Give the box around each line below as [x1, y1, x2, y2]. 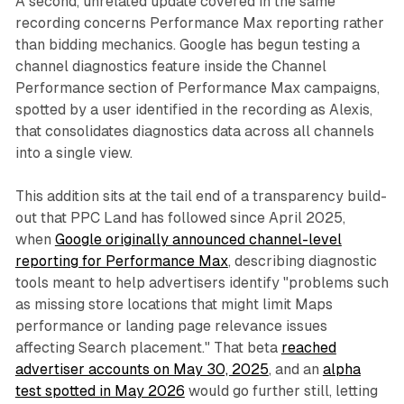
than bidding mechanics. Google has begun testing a [14, 36, 360, 54]
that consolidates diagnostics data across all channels [14, 123, 374, 141]
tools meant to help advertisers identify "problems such [14, 274, 389, 292]
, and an [268, 361, 323, 379]
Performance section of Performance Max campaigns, [14, 79, 380, 97]
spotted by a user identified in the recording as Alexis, [14, 101, 372, 119]
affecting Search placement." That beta [14, 339, 281, 357]
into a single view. [14, 144, 133, 162]
